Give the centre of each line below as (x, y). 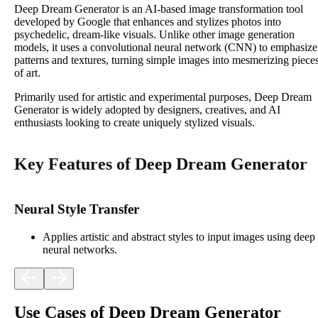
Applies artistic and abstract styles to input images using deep (179, 236)
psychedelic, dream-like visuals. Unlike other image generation (154, 35)
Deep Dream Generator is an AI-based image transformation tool (159, 9)
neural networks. (80, 249)
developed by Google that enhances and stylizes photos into (148, 22)
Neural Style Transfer (77, 209)
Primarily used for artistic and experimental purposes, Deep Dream (163, 97)
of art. (27, 73)
